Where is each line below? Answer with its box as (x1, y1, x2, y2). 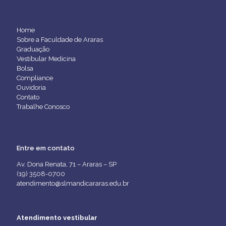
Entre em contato (17, 144, 75, 152)
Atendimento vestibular (17, 214, 97, 221)
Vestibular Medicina (17, 55, 76, 63)
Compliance (17, 74, 53, 82)
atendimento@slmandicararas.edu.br (17, 180, 129, 187)
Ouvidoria (17, 84, 46, 91)
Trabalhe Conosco (17, 103, 70, 110)
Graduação (17, 45, 49, 53)
